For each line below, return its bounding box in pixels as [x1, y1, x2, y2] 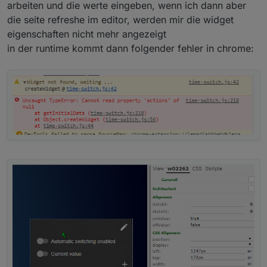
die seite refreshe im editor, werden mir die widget [7, 13, 234, 26]
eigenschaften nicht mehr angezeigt [7, 27, 166, 40]
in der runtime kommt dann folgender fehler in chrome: [7, 42, 254, 54]
